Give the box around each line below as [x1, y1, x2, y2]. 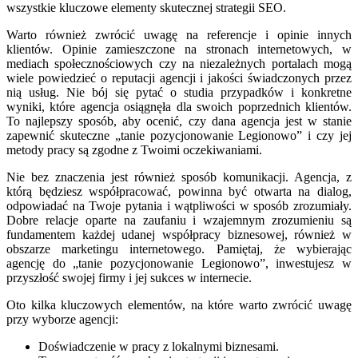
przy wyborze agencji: [6, 312, 118, 327]
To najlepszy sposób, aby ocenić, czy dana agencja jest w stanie [6, 114, 352, 129]
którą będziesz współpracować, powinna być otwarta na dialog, [6, 185, 352, 199]
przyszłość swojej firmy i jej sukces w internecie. [6, 271, 252, 285]
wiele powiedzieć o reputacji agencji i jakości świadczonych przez [6, 71, 352, 86]
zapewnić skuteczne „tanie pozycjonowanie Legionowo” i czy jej [6, 129, 352, 143]
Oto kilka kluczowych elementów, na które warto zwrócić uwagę [6, 298, 352, 312]
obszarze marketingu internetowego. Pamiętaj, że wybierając [6, 242, 352, 257]
